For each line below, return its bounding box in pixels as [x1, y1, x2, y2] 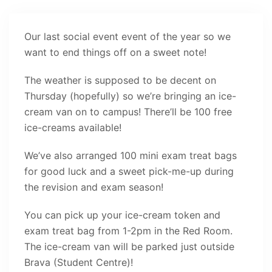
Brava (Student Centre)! [24, 256, 133, 268]
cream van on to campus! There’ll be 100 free [24, 106, 232, 118]
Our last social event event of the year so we [24, 30, 231, 42]
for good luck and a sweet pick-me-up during [24, 165, 234, 177]
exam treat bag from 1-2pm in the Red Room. [24, 225, 233, 237]
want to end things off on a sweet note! [24, 46, 206, 58]
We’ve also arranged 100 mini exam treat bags [24, 149, 237, 161]
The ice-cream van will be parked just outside [24, 240, 234, 253]
